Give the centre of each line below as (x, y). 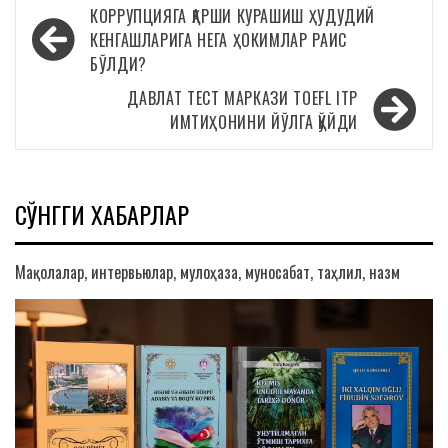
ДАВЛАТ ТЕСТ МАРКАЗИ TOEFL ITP (242, 98)
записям (72, 81)
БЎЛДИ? (118, 64)
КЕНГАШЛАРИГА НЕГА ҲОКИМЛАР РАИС (218, 40)
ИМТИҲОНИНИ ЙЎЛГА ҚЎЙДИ (263, 122)
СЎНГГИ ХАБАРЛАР (102, 214)
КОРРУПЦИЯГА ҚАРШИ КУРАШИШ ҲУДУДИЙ (233, 16)
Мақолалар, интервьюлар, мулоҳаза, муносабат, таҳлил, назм (207, 272)
